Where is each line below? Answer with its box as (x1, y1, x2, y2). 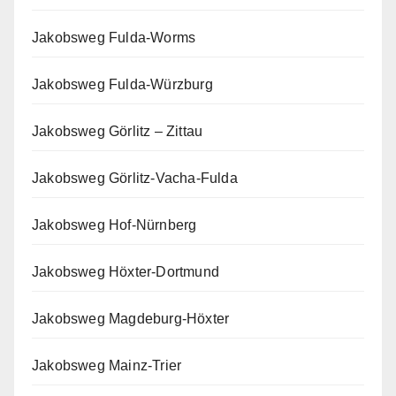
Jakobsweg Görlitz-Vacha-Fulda (32, 170, 238, 186)
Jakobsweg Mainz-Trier (32, 357, 182, 373)
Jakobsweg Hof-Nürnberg (32, 217, 197, 232)
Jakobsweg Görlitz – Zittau (32, 123, 203, 139)
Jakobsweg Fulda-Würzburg (32, 76, 213, 92)
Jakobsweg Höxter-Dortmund (32, 263, 219, 279)
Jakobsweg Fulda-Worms (32, 29, 196, 45)
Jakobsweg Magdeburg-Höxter (32, 310, 230, 326)
